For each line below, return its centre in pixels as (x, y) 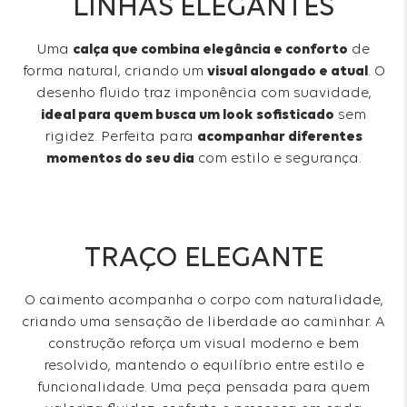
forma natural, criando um (114, 71)
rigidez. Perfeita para (121, 137)
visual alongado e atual (287, 71)
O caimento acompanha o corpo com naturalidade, (203, 300)
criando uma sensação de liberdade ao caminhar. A (203, 322)
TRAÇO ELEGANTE (203, 258)
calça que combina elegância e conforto (210, 50)
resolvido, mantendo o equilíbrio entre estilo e (203, 366)
